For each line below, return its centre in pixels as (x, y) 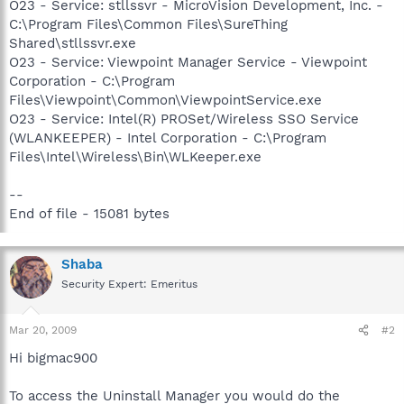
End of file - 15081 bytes (89, 213)
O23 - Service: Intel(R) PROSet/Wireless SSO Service (184, 119)
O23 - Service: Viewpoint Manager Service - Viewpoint (188, 62)
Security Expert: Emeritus (129, 284)
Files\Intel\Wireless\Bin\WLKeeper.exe (135, 156)
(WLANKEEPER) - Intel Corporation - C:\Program (168, 138)
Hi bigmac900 (53, 358)
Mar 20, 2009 (43, 330)
